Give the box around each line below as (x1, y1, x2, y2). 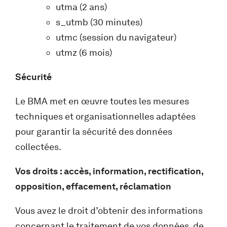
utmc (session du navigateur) (56, 31, 176, 43)
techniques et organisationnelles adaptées (15, 110, 196, 122)
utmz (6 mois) (56, 47, 112, 58)
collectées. (15, 141, 61, 153)
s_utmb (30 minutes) (56, 16, 142, 28)
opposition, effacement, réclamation (15, 180, 171, 192)
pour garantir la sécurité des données (15, 126, 172, 137)
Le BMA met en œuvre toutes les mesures (15, 95, 189, 107)
